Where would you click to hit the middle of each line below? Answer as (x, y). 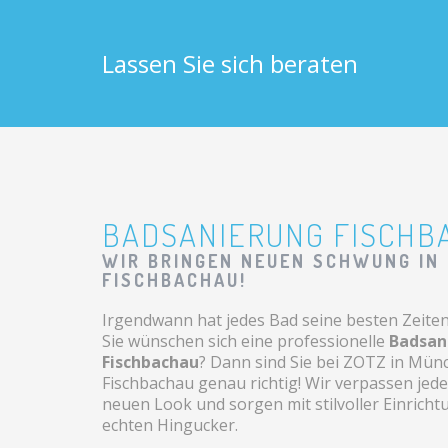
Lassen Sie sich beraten (230, 64)
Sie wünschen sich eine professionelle (245, 341)
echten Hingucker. (170, 425)
